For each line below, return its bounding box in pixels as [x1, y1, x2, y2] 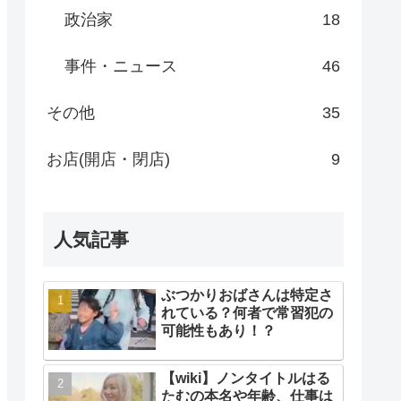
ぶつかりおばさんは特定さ [161, 286, 333, 303]
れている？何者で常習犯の [161, 304, 333, 320]
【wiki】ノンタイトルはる [161, 371, 330, 387]
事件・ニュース [64, 57, 177, 76]
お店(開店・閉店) [47, 150, 170, 169]
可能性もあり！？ [161, 322, 276, 338]
